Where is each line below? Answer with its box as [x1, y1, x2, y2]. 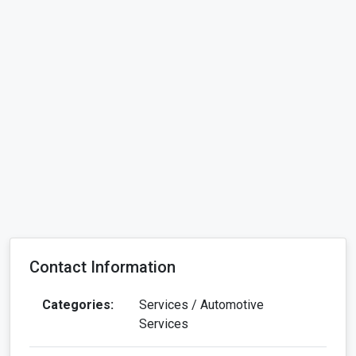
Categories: [42, 296, 114, 312]
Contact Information [29, 257, 176, 277]
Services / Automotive [139, 296, 264, 312]
